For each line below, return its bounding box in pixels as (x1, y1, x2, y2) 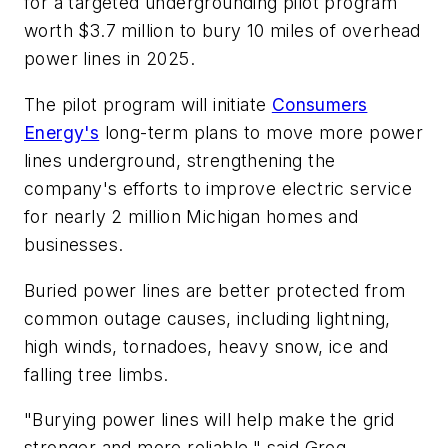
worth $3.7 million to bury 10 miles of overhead (24, 20, 421, 42)
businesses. (24, 233, 129, 255)
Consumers (271, 93, 368, 115)
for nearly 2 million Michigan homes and (24, 205, 359, 227)
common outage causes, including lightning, (24, 307, 391, 329)
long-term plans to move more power (99, 121, 424, 143)
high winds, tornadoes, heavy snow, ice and (24, 335, 389, 357)
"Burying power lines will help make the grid (24, 409, 395, 431)
